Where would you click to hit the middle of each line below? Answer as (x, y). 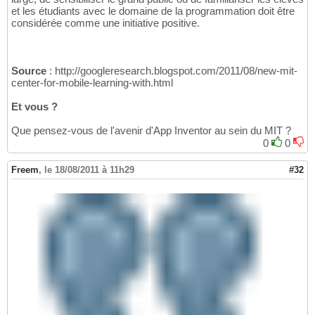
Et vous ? (34, 106)
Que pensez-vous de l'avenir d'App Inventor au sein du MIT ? (151, 130)
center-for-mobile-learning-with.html (92, 82)
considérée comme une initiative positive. (105, 22)
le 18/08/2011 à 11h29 (89, 169)
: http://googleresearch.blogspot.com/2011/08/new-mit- (172, 70)
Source (29, 70)
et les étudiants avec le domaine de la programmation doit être (153, 11)
